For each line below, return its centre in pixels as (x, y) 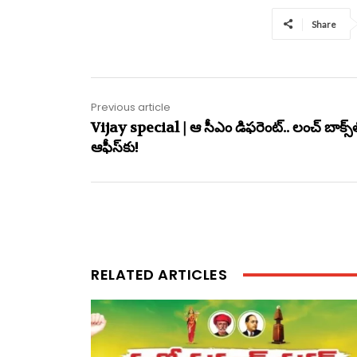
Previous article (131, 107)
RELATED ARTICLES (159, 274)
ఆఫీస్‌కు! (115, 147)
